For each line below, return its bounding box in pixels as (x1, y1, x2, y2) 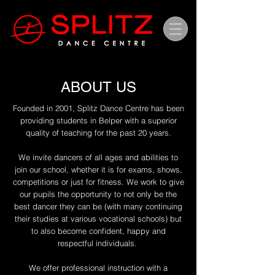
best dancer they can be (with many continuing (14, 201, 182, 211)
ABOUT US (60, 79, 136, 95)
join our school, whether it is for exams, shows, (14, 165, 182, 174)
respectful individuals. (57, 238, 139, 248)
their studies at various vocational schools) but (15, 214, 182, 223)
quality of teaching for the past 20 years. (25, 128, 171, 137)
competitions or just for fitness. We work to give (12, 177, 184, 187)
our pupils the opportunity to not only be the (20, 189, 177, 199)
